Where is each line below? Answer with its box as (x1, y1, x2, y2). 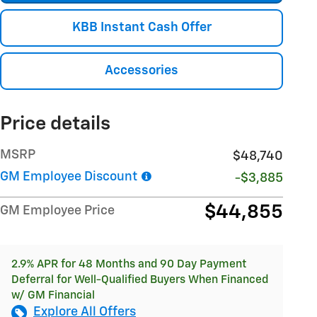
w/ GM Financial (11, 290, 95, 301)
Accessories (105, 64, 178, 77)
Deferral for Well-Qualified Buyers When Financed (11, 275, 268, 286)
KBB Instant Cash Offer (71, 21, 212, 34)
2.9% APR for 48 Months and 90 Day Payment (11, 259, 247, 270)
